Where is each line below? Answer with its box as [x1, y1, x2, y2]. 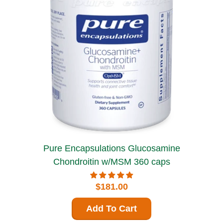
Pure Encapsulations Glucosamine [43, 143, 128, 153]
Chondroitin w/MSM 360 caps [53, 156, 170, 167]
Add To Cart [86, 203, 137, 214]
